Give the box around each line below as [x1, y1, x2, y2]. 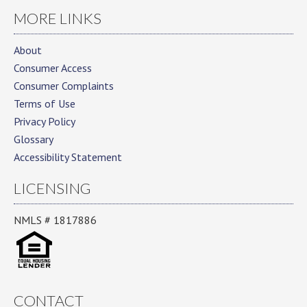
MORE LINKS [14, 9, 101, 27]
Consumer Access [14, 61, 92, 75]
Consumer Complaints [14, 79, 114, 93]
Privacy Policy [14, 114, 75, 128]
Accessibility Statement [14, 150, 122, 164]
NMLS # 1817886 [14, 213, 97, 227]
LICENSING [14, 179, 91, 197]
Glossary [14, 132, 53, 146]
